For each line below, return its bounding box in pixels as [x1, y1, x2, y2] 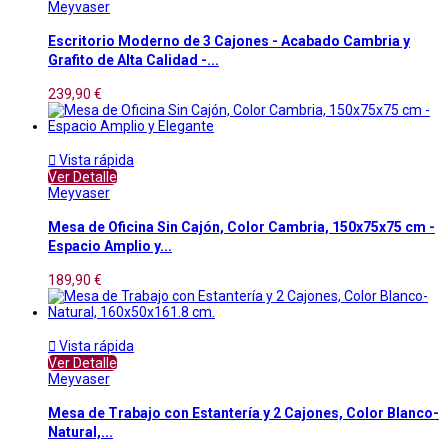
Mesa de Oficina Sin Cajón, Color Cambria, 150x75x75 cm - [48, 219, 435, 236]
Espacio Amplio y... [48, 238, 172, 255]
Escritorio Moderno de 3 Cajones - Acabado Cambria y [48, 33, 410, 50]
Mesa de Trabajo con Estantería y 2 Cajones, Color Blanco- [48, 404, 439, 421]
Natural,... [48, 423, 113, 440]
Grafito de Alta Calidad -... [48, 52, 219, 69]
